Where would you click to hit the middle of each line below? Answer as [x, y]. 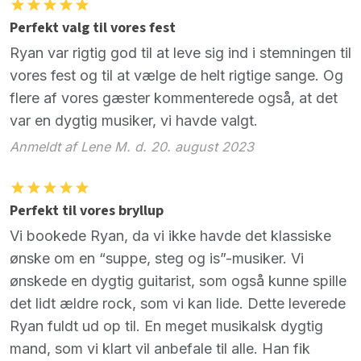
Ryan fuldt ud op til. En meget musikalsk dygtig [166, 326]
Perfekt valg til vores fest [93, 28]
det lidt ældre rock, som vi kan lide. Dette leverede [178, 303]
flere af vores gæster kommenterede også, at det [174, 98]
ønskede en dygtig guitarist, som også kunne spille [178, 280]
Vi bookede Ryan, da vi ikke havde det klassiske [170, 235]
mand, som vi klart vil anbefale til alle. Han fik [160, 348]
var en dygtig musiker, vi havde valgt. [134, 121]
